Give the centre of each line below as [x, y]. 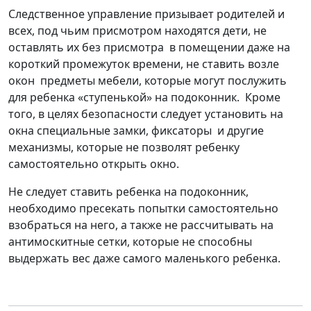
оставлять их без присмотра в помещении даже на [149, 47]
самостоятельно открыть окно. [94, 163]
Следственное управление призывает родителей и [146, 14]
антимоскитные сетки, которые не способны [130, 241]
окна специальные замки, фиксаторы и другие [136, 130]
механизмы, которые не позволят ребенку [124, 147]
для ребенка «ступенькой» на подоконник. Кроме [144, 97]
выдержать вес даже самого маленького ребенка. [144, 258]
